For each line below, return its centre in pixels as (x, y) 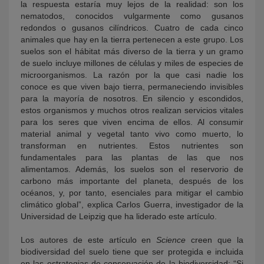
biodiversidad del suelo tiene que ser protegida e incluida (132, 252)
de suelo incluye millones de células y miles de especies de (132, 63)
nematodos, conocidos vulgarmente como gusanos (132, 16)
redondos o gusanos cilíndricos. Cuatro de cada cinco (132, 28)
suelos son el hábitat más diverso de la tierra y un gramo (132, 52)
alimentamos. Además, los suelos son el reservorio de (132, 169)
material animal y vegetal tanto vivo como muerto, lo (132, 134)
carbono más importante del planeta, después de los (132, 181)
